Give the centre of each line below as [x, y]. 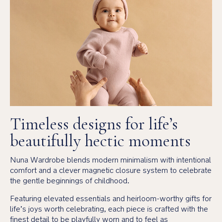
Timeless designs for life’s [94, 124]
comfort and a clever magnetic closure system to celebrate [111, 170]
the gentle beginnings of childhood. [71, 181]
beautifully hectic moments [100, 141]
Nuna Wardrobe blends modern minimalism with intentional [111, 160]
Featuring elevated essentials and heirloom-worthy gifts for [111, 198]
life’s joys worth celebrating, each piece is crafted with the [109, 209]
